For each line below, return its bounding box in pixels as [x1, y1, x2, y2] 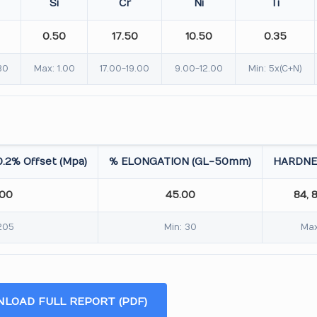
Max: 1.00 [33, 64, 75, 74]
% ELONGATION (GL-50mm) [109, 156, 252, 168]
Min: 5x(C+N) [248, 64, 302, 74]
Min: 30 [163, 222, 197, 232]
